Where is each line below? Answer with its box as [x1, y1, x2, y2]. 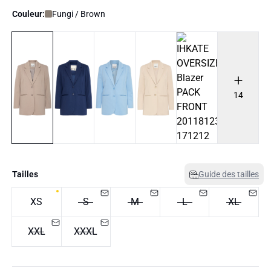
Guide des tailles [198, 169, 259, 179]
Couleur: [12, 9, 45, 19]
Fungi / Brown [52, 9, 105, 19]
